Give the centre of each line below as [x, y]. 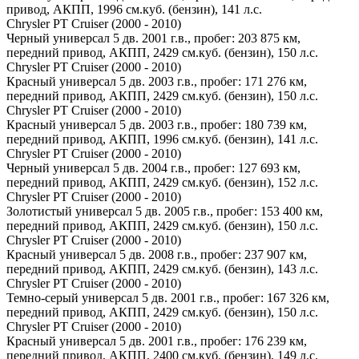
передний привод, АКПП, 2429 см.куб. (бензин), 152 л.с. [162, 182]
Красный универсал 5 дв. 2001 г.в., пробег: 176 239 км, [157, 341]
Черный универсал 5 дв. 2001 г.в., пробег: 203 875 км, [153, 38]
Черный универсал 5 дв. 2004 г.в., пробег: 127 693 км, [153, 167]
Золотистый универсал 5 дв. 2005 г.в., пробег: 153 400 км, [165, 211]
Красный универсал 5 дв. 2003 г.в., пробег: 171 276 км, [157, 81]
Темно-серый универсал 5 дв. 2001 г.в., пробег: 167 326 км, [168, 297]
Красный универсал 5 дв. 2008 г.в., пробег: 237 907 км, [157, 254]
